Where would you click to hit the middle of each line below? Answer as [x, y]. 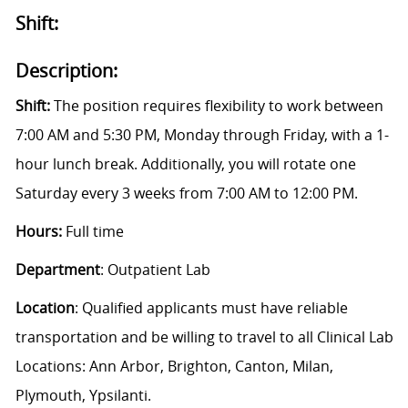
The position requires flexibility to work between [218, 106]
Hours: [38, 232]
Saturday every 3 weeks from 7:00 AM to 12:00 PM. [186, 194]
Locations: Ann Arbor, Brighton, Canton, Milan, [174, 367]
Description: [66, 71]
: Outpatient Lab [155, 270]
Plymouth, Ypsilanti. [83, 396]
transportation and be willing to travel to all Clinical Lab [204, 337]
